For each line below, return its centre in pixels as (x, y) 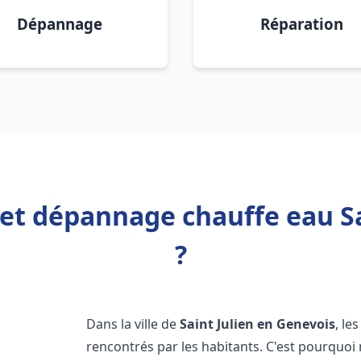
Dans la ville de (133, 324)
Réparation (301, 24)
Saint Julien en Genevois (258, 324)
